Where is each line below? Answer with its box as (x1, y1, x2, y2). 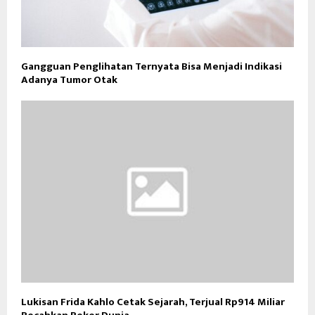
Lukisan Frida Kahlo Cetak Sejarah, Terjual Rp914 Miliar (21, 292, 285, 311)
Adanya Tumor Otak (21, 71, 117, 89)
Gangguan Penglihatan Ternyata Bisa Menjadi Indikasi (21, 58, 282, 76)
